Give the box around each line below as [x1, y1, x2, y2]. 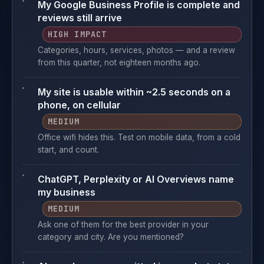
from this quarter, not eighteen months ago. [38, 58, 200, 67]
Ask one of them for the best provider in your [38, 220, 209, 229]
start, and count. [38, 145, 99, 154]
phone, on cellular [38, 100, 121, 111]
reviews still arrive [38, 12, 122, 24]
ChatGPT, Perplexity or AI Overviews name [38, 174, 234, 185]
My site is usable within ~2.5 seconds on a [38, 87, 230, 98]
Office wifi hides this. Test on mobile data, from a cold [38, 133, 240, 142]
